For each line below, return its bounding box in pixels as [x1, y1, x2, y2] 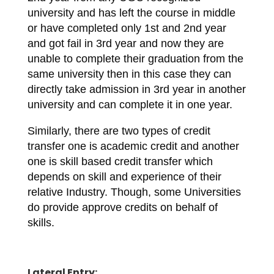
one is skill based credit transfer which [27, 155, 213, 168]
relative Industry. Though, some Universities [27, 186, 241, 198]
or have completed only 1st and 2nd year [27, 22, 226, 34]
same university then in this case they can [27, 68, 231, 80]
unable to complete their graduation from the [27, 53, 243, 65]
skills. [27, 217, 54, 229]
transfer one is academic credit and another [27, 140, 239, 152]
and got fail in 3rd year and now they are [27, 37, 224, 50]
